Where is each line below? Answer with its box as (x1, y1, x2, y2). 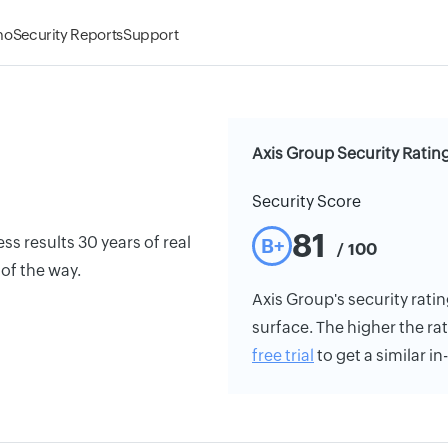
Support (122, 26, 179, 43)
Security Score (252, 192, 361, 211)
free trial (252, 346, 314, 365)
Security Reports (12, 26, 123, 43)
